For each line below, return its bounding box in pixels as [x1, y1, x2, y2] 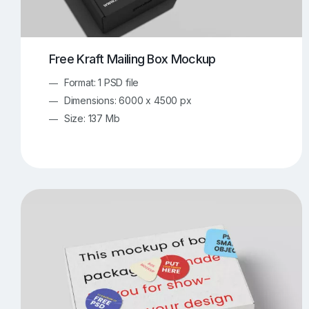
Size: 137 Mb [63, 112, 120, 124]
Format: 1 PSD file [63, 76, 139, 88]
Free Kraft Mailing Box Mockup [48, 51, 216, 66]
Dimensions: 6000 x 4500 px [63, 94, 192, 106]
